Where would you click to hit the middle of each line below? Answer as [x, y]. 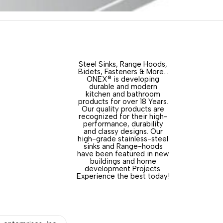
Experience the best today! [123, 176]
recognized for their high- [123, 116]
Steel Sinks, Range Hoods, [123, 64]
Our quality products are [123, 109]
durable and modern [123, 87]
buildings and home [123, 161]
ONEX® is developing [123, 79]
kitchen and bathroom [123, 94]
